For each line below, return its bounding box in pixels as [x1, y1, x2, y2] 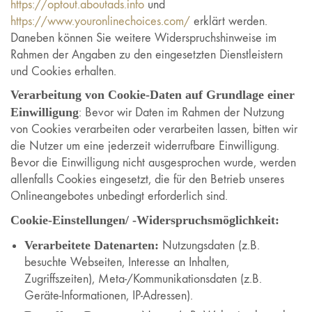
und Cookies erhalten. [10, 63, 116, 79]
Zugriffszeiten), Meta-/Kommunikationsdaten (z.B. [24, 272, 262, 286]
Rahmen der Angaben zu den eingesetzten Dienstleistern [10, 47, 283, 62]
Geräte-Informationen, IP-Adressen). [24, 288, 193, 303]
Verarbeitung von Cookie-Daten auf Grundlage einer [10, 88, 295, 102]
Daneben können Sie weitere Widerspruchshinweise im [10, 30, 276, 45]
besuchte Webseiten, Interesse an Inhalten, [24, 255, 229, 270]
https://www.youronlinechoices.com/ [10, 13, 190, 29]
